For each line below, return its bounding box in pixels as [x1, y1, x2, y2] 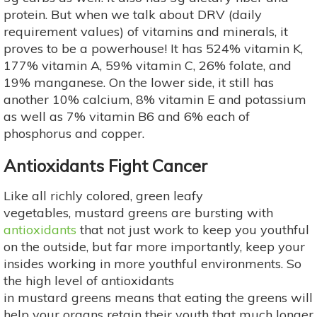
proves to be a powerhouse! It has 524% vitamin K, [4, 40, 303, 57]
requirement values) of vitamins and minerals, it [4, 23, 288, 40]
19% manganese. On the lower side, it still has [4, 74, 274, 91]
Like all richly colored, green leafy [4, 188, 203, 204]
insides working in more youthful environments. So [4, 255, 301, 272]
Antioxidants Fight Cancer [4, 155, 207, 177]
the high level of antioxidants [4, 272, 174, 289]
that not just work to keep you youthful [76, 221, 309, 238]
